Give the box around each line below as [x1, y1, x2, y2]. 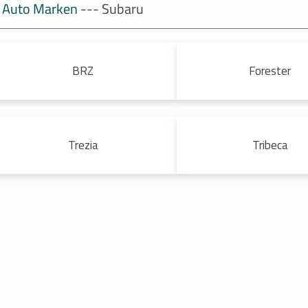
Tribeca [252, 136, 288, 154]
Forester [249, 62, 291, 80]
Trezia [67, 136, 98, 154]
